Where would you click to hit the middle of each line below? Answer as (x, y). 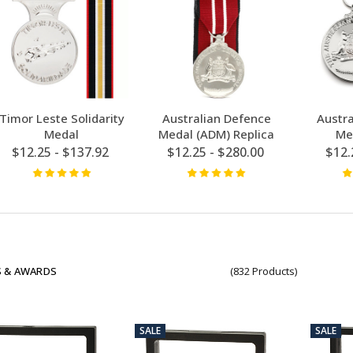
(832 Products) (264, 271)
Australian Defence (216, 118)
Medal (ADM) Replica (217, 134)
